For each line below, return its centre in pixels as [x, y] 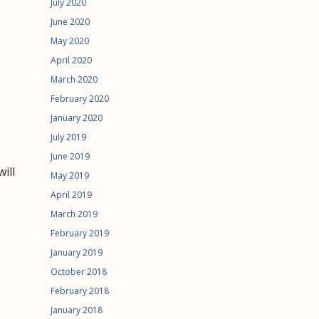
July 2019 [68, 137]
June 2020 [70, 22]
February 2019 [80, 233]
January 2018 [77, 310]
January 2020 [77, 118]
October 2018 [79, 272]
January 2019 [77, 252]
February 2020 [80, 99]
